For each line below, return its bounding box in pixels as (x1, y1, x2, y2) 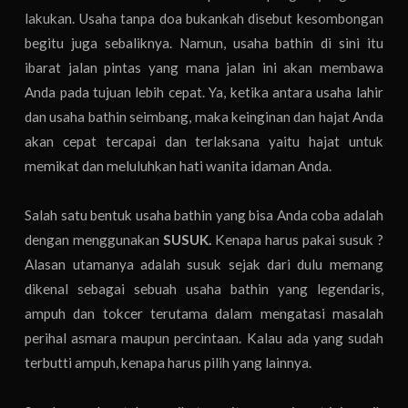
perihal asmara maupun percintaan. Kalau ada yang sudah (25, 330, 383, 347)
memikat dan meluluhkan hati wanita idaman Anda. (25, 158, 332, 175)
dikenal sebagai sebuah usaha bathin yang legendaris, (25, 280, 383, 298)
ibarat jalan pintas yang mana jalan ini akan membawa (25, 59, 383, 76)
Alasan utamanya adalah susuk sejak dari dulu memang (25, 256, 383, 273)
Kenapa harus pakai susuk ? (211, 231, 383, 249)
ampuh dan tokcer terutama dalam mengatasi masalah (25, 305, 383, 322)
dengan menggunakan (25, 231, 164, 249)
